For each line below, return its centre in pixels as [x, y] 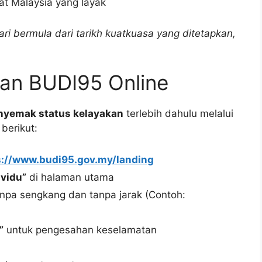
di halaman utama [70, 177]
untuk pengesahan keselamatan [80, 230]
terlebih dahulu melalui [178, 114]
